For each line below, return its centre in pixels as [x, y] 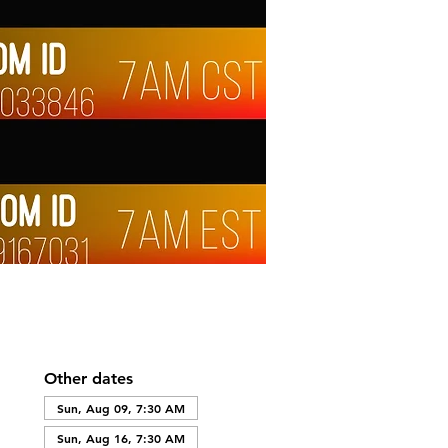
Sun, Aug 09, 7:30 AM [120, 408]
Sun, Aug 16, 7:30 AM [120, 438]
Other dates [88, 378]
